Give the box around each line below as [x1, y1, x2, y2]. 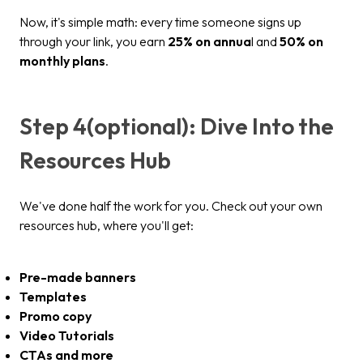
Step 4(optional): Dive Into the [19, 111, 334, 140]
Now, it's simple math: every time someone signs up [19, 14, 301, 31]
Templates [19, 288, 87, 305]
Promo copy [19, 307, 92, 324]
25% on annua [168, 33, 251, 50]
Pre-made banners [19, 268, 136, 285]
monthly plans [19, 53, 105, 70]
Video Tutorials [19, 327, 114, 344]
